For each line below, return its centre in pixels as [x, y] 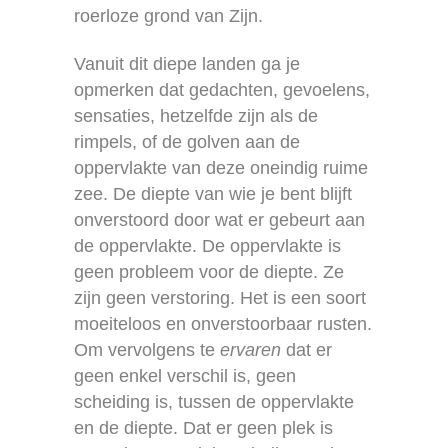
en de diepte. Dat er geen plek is [203, 427]
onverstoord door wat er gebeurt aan [219, 219]
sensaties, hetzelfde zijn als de [196, 115]
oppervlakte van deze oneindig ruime [221, 167]
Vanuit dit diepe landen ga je [187, 63]
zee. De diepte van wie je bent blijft [213, 193]
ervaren [250, 349]
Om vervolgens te [147, 349]
